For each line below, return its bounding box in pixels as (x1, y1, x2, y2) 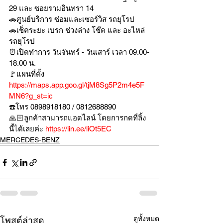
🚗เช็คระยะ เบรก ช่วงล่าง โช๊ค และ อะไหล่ (9, 26, 145, 34)
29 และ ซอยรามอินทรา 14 (9, 4, 94, 12)
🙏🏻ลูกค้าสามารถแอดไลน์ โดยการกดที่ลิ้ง (9, 113, 146, 122)
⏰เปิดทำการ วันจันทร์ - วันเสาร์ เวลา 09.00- (9, 48, 149, 56)
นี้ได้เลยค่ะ (9, 124, 45, 133)
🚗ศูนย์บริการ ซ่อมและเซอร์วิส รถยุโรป (9, 15, 134, 23)
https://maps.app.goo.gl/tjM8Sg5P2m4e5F (9, 81, 144, 89)
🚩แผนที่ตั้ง (9, 70, 46, 78)
